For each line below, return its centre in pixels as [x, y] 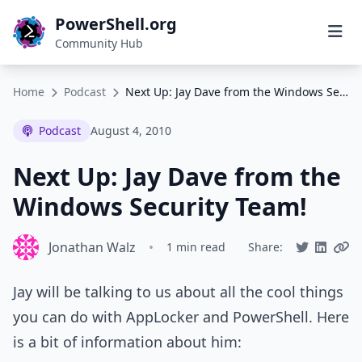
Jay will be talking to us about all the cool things [178, 292]
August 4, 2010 [131, 130]
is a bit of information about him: [127, 342]
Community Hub [99, 43]
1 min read [196, 247]
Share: [265, 247]
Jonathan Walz [92, 247]
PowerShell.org [116, 24]
